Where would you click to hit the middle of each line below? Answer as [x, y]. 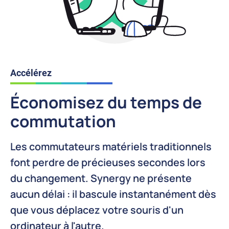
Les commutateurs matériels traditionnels [111, 146]
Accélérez [31, 73]
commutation [63, 121]
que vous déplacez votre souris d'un [97, 210]
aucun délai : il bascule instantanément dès [113, 194]
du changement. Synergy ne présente [101, 178]
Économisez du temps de [106, 102]
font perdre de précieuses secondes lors [108, 162]
